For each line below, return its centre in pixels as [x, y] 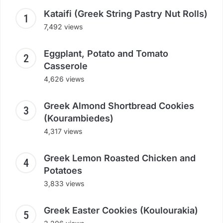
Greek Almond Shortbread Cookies [119, 106]
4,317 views [63, 131]
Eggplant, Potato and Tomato [106, 53]
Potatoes [63, 170]
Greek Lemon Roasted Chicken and [120, 158]
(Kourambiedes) [79, 118]
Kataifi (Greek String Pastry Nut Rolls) [126, 13]
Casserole [66, 66]
